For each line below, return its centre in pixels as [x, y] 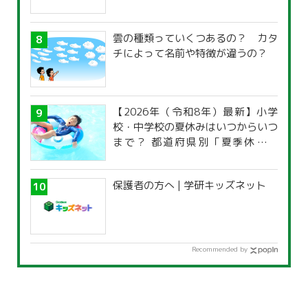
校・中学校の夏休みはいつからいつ [195, 126]
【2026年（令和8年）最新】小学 [195, 111]
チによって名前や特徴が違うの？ [190, 53]
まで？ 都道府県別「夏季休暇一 [195, 142]
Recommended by [220, 249]
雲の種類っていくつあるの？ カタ [195, 38]
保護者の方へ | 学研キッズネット [189, 185]
